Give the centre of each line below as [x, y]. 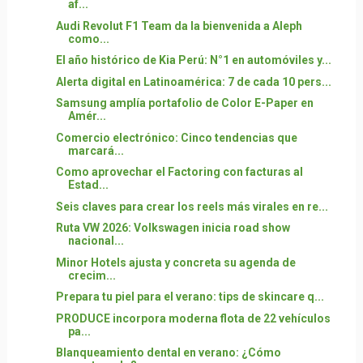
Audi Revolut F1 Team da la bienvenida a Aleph [179, 26]
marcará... [96, 150]
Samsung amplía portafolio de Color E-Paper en [184, 103]
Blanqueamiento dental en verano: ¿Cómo [168, 352]
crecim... [92, 275]
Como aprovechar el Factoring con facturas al [179, 172]
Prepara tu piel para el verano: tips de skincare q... [190, 297]
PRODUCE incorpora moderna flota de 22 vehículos [193, 318]
